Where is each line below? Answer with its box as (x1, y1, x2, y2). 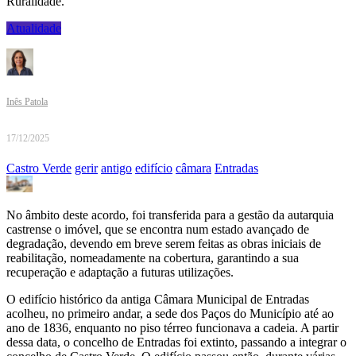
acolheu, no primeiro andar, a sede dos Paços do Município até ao (6, 307, 334, 321)
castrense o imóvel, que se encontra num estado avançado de (6, 222, 309, 237)
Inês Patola (6, 96, 48, 108)
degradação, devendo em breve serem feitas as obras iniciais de (6, 237, 321, 251)
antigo (101, 161, 132, 176)
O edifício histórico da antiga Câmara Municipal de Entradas (6, 292, 309, 307)
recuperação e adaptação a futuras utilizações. (6, 265, 234, 280)
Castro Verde (6, 161, 72, 176)
